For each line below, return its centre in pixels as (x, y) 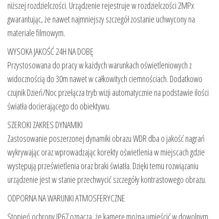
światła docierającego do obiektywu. (59, 106)
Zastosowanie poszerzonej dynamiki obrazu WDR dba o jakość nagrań (106, 138)
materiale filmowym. (36, 33)
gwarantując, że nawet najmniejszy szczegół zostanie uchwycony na (101, 19)
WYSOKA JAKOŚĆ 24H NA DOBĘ (50, 51)
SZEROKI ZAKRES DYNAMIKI (45, 124)
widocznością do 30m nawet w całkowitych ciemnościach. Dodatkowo (105, 78)
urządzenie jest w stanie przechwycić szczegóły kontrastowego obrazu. (107, 179)
